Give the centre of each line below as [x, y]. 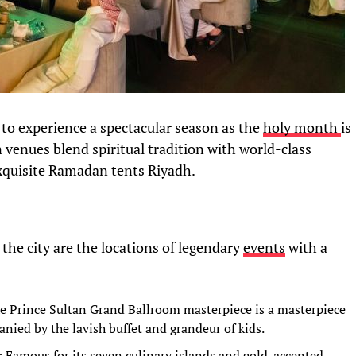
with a [306, 248]
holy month [302, 128]
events [264, 248]
